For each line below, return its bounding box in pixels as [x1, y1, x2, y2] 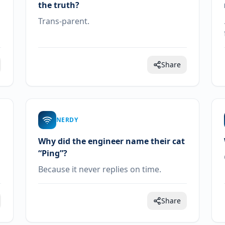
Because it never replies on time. [38, 164, 161, 175]
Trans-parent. [38, 16, 89, 27]
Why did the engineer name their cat [38, 136, 185, 147]
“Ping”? [38, 148, 67, 159]
